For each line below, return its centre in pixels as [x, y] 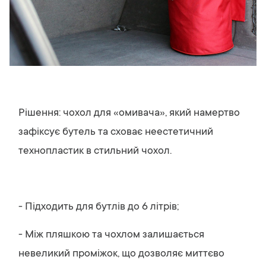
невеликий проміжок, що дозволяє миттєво [121, 254]
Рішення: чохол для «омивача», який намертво [129, 113]
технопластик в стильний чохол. [95, 151]
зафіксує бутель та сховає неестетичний [116, 132]
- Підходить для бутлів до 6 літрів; [99, 207]
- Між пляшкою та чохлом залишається [111, 235]
